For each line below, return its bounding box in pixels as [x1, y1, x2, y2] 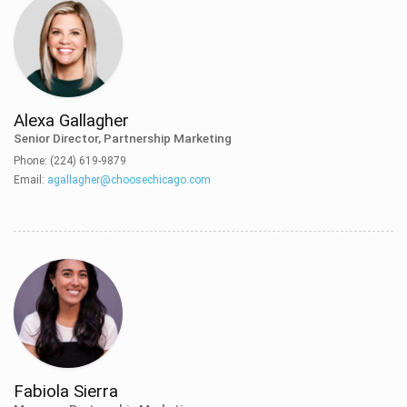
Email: [14, 174, 47, 186]
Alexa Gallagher [14, 110, 129, 131]
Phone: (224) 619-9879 [14, 154, 126, 167]
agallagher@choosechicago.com [47, 174, 211, 186]
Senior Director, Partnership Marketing [14, 130, 232, 145]
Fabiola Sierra [14, 382, 118, 402]
